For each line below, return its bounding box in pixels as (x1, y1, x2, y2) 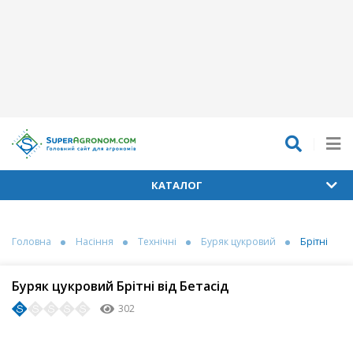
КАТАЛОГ (150, 178, 203, 193)
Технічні (138, 235, 176, 249)
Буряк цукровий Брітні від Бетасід (12, 277, 229, 295)
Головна (12, 235, 51, 249)
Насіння (76, 235, 113, 249)
